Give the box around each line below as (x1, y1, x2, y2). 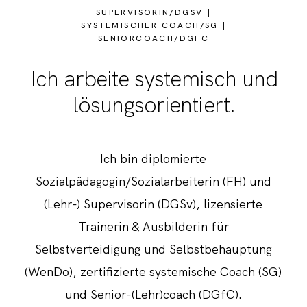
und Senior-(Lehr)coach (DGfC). (64, 286, 242, 302)
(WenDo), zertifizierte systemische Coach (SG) (25, 263, 282, 280)
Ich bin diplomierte (100, 150, 207, 167)
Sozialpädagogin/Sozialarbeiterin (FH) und (35, 173, 271, 189)
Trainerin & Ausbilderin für (77, 218, 229, 234)
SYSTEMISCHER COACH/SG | (80, 19, 227, 31)
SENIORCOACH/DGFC (97, 32, 210, 44)
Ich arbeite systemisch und (29, 64, 278, 93)
